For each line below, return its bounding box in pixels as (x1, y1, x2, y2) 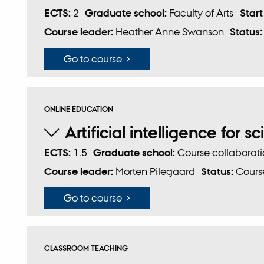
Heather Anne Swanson (115, 25, 224, 38)
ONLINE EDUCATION (44, 104, 113, 114)
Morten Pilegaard (115, 164, 195, 177)
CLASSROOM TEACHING (44, 243, 128, 253)
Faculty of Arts (169, 6, 234, 19)
